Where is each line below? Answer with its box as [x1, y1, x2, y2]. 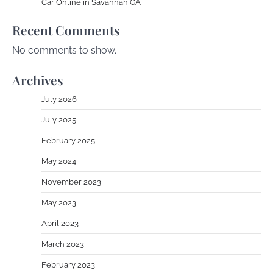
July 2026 [41, 94, 77, 104]
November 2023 [41, 177, 101, 187]
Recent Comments [12, 21, 120, 39]
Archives [12, 71, 63, 89]
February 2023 [41, 260, 95, 270]
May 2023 [41, 198, 76, 208]
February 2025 [41, 136, 95, 146]
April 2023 [41, 219, 79, 229]
